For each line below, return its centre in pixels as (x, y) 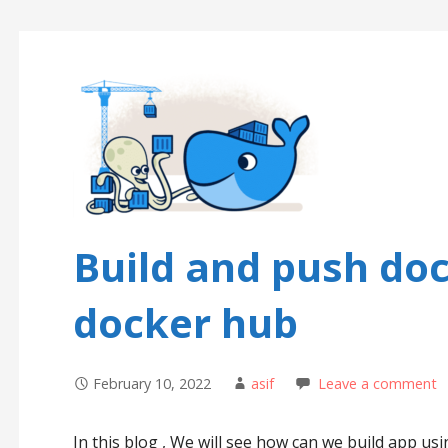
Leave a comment (377, 384)
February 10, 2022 (151, 384)
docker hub (185, 323)
